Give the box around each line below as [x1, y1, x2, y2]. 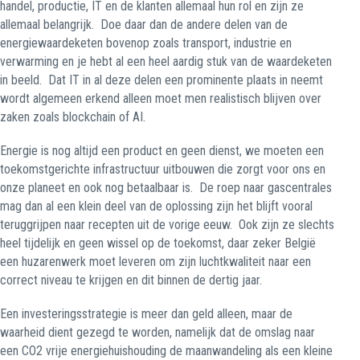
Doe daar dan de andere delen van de [100, 17, 288, 32]
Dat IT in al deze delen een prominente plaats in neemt [48, 72, 323, 88]
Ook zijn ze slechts [239, 217, 334, 232]
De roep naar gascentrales [199, 180, 332, 195]
